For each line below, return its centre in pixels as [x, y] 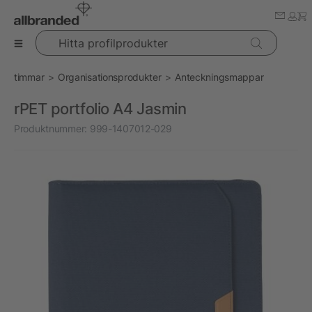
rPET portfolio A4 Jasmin [100, 109]
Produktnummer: [51, 128]
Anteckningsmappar [219, 77]
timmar [29, 77]
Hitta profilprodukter [79, 37]
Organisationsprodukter [109, 77]
